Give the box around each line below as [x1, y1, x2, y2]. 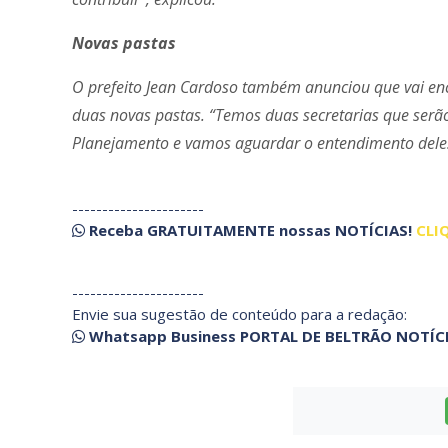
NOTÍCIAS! [335, 220, 412, 241]
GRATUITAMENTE [147, 220, 279, 241]
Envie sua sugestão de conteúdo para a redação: [72, 304, 407, 325]
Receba [89, 220, 147, 241]
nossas [279, 220, 335, 241]
